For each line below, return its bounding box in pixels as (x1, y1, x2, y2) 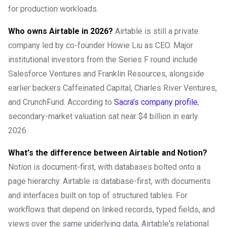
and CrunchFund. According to (8, 97, 114, 107)
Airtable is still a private (113, 26, 199, 36)
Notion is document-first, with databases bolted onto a (8, 162, 201, 172)
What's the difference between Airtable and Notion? (8, 148, 207, 158)
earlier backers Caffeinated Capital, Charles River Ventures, (8, 83, 217, 93)
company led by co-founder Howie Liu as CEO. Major (8, 41, 193, 51)
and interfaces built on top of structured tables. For (8, 191, 187, 201)
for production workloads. (8, 4, 98, 14)
